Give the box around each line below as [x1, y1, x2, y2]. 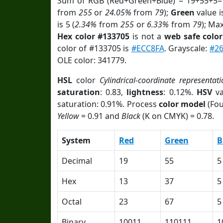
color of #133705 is [57, 43, 131, 54]
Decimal [62, 155, 92, 166]
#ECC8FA [131, 43, 164, 54]
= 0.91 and [79, 111, 121, 121]
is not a [129, 31, 164, 42]
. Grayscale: [164, 43, 210, 54]
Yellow [57, 111, 79, 121]
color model [158, 99, 206, 110]
